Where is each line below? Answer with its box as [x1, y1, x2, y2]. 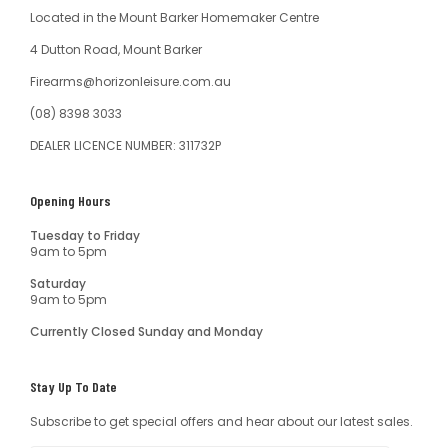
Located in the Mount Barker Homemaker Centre [30, 9, 319, 26]
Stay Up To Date [30, 378, 117, 395]
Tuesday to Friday [30, 227, 140, 244]
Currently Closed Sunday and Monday [30, 323, 263, 340]
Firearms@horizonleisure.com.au [30, 73, 231, 90]
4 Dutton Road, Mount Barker [30, 41, 202, 58]
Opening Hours [30, 192, 111, 209]
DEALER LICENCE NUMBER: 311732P [30, 137, 221, 154]
